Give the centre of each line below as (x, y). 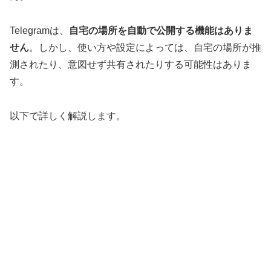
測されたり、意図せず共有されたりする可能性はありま (131, 64)
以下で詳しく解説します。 (68, 116)
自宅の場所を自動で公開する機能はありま (161, 30)
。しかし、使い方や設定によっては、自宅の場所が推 (145, 47)
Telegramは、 (39, 30)
